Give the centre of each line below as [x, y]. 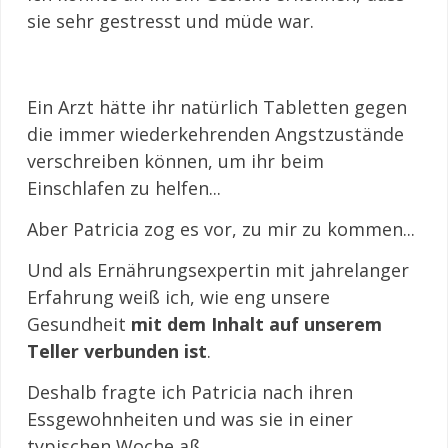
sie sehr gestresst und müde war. [170, 20]
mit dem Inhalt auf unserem [256, 323]
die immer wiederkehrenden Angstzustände [215, 133]
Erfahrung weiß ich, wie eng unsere [178, 296]
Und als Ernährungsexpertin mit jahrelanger [218, 269]
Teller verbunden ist [117, 350]
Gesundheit [79, 323]
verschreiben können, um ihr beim [175, 160]
